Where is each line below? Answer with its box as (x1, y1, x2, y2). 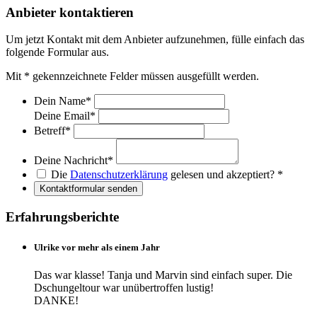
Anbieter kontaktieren (6, 4, 134, 20)
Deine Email (34, 110, 90, 122)
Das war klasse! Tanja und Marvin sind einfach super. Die (34, 269, 292, 282)
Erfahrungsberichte (6, 209, 119, 225)
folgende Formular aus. (6, 46, 109, 59)
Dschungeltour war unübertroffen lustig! (34, 282, 214, 294)
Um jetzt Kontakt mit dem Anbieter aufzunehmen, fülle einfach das (6, 33, 304, 46)
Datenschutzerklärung (70, 168, 168, 181)
